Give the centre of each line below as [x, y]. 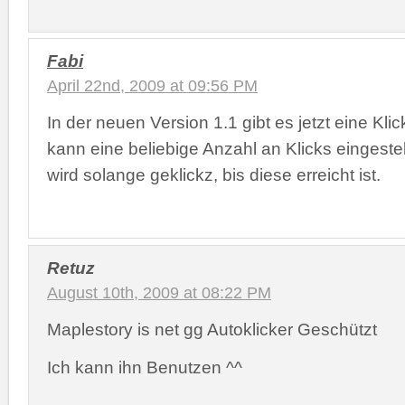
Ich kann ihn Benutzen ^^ [145, 367]
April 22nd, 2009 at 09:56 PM [152, 86]
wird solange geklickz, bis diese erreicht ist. [214, 174]
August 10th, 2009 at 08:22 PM [159, 292]
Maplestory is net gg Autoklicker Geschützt [212, 329]
